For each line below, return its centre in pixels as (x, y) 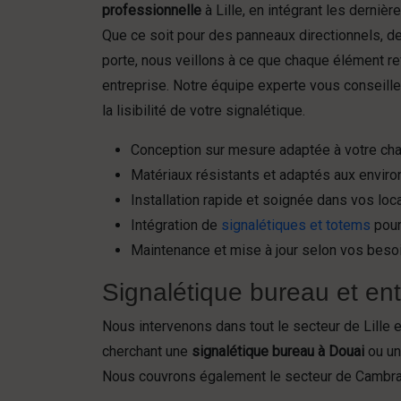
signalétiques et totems (296, 225)
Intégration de (176, 225)
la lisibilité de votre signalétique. (204, 111)
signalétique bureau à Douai (278, 351)
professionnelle (152, 10)
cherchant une (147, 351)
